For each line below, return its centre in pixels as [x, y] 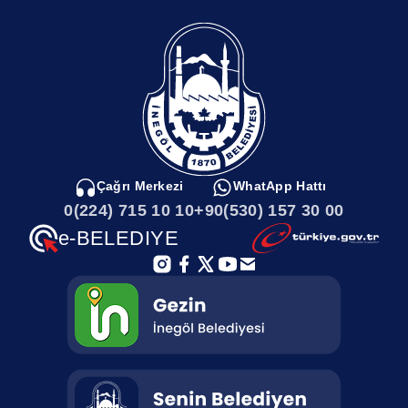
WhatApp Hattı [280, 186]
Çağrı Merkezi [140, 186]
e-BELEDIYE [118, 238]
